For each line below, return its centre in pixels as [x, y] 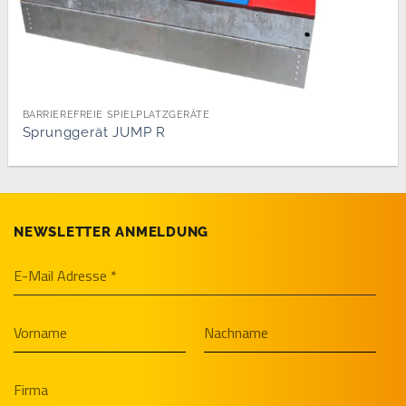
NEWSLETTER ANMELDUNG [111, 232]
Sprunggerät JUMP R [94, 133]
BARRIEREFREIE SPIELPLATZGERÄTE [116, 114]
